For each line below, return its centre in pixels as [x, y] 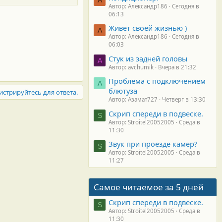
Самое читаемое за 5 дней [149, 187]
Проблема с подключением [157, 81]
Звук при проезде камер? [153, 143]
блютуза [123, 91]
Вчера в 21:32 [177, 67]
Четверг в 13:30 [184, 100]
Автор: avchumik [131, 67]
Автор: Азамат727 [133, 100]
